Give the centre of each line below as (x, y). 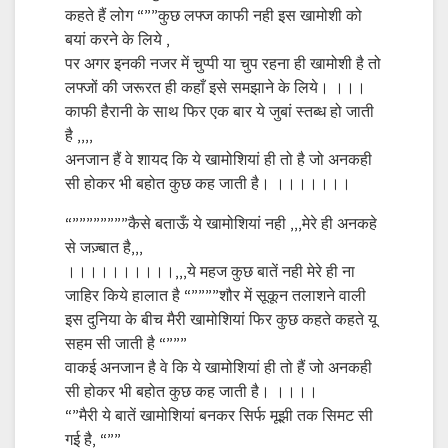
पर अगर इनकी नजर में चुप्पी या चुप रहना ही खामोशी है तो (223, 64)
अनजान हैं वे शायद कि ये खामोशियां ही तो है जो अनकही (218, 160)
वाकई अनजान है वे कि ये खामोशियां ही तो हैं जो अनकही (218, 368)
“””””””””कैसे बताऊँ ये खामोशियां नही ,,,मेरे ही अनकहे (221, 224)
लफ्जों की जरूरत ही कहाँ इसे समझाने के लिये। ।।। (215, 88)
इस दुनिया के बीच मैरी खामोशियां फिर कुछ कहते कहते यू (221, 320)
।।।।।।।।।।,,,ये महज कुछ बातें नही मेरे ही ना (210, 272)
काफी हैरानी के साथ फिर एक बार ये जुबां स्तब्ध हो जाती (219, 112)
